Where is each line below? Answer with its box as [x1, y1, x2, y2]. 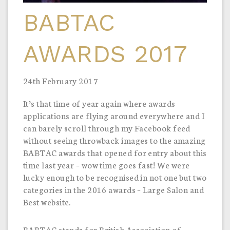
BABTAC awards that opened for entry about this [23, 146, 207, 158]
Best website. [23, 195, 71, 207]
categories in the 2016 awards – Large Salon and [23, 183, 204, 195]
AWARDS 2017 [23, 39, 188, 68]
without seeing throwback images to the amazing [23, 133, 206, 146]
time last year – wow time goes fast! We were [23, 158, 190, 170]
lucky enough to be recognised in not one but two [23, 170, 207, 183]
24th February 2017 [23, 74, 99, 86]
